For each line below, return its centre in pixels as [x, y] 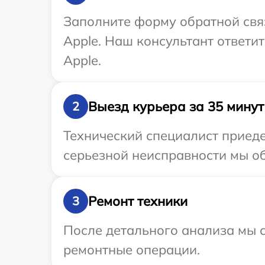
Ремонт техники [138, 201]
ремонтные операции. [132, 250]
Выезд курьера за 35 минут [176, 106]
